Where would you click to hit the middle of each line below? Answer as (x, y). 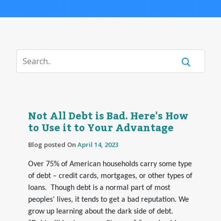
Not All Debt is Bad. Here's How (108, 116)
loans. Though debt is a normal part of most (99, 188)
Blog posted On (53, 144)
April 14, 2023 (98, 144)
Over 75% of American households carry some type (110, 164)
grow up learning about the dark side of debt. (100, 211)
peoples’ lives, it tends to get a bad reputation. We (108, 200)
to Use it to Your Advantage (101, 128)
